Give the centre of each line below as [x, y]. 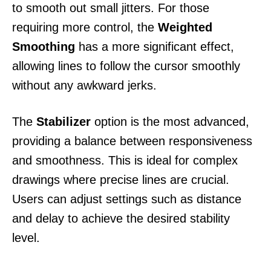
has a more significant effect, [155, 46]
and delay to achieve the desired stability [121, 218]
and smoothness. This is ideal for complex [125, 160]
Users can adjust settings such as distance [127, 199]
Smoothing [44, 46]
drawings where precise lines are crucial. [121, 179]
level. [26, 237]
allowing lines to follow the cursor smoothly [126, 66]
